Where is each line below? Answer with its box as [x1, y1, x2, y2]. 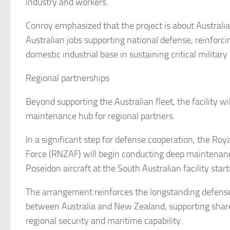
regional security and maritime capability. [26, 215, 183, 226]
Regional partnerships [26, 72, 109, 84]
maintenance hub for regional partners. [26, 110, 175, 122]
